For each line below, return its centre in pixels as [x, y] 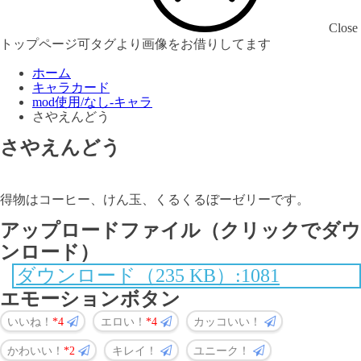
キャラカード [71, 87]
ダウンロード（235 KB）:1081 [148, 275]
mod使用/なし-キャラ [92, 102]
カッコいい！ [228, 321]
